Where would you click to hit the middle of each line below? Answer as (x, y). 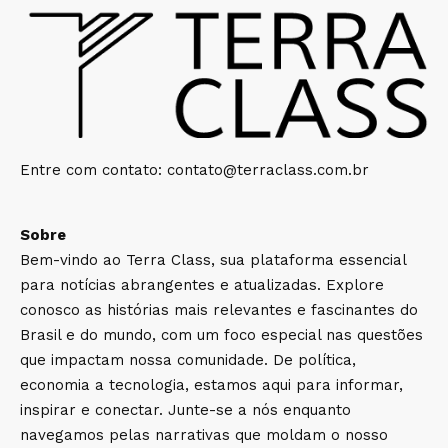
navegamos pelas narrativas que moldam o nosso (204, 434)
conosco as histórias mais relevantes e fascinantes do (219, 309)
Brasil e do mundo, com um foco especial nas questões (221, 334)
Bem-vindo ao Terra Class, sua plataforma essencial (213, 259)
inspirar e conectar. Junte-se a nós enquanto (185, 409)
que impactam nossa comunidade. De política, (188, 359)
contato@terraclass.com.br (268, 169)
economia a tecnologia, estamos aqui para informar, (211, 384)
